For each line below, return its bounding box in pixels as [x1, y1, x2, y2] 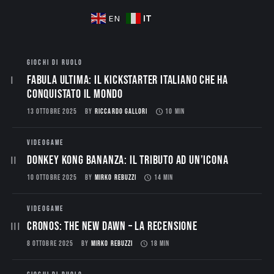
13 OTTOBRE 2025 [27, 107, 78, 117]
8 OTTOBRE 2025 [27, 239, 74, 249]
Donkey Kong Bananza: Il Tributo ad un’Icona [27, 153, 229, 168]
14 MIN [154, 173, 174, 183]
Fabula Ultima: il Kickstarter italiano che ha [27, 73, 228, 88]
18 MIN [150, 239, 170, 249]
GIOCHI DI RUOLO [27, 58, 83, 68]
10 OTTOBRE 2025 [27, 173, 78, 183]
